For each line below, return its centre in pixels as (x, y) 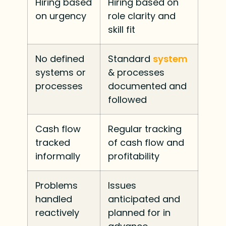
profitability (134, 156)
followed (128, 99)
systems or (61, 72)
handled (54, 199)
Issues (122, 185)
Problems (57, 185)
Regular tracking (145, 129)
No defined (60, 59)
